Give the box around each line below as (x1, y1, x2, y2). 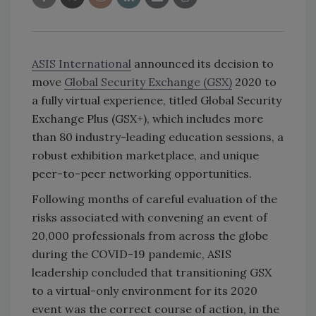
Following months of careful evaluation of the (32, 191, 277, 206)
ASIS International (32, 56, 131, 71)
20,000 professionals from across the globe (32, 228, 268, 243)
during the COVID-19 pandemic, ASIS (32, 246, 231, 261)
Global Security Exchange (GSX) (64, 74, 232, 89)
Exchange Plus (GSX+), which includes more (32, 111, 263, 126)
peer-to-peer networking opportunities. (32, 166, 252, 181)
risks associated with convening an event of (32, 209, 267, 224)
